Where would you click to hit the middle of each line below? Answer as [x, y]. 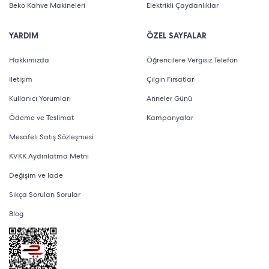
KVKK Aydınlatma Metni [49, 156]
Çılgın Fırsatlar [170, 80]
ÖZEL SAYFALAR [177, 36]
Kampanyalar [170, 118]
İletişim [21, 80]
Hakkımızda [29, 60]
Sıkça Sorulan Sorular [45, 195]
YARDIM [24, 36]
